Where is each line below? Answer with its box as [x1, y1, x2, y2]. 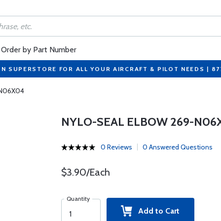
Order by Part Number [1, 45, 76, 54]
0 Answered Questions [142, 143, 213, 151]
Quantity [66, 195, 90, 202]
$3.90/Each [61, 166, 110, 178]
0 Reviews [100, 143, 132, 151]
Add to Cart [132, 206, 180, 216]
